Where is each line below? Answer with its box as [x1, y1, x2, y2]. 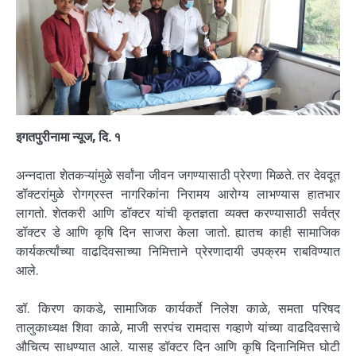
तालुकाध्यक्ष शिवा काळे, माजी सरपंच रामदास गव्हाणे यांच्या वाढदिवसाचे [16, 319, 340, 338]
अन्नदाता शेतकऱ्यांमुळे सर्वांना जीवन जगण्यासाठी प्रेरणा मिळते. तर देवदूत [16, 166, 340, 185]
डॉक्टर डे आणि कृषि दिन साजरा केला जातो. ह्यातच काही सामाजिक [16, 223, 340, 242]
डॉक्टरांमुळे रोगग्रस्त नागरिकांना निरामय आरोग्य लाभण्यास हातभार [16, 185, 340, 204]
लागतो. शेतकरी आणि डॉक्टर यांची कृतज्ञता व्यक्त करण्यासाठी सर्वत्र [16, 204, 340, 223]
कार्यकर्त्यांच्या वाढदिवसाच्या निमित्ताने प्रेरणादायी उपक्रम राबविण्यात [16, 242, 340, 261]
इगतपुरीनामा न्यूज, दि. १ [16, 128, 121, 147]
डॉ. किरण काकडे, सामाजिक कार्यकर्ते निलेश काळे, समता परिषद [16, 300, 340, 319]
